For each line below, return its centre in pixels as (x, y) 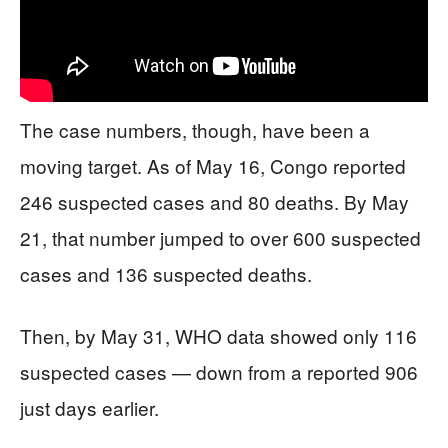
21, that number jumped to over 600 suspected (220, 237)
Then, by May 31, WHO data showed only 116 (218, 335)
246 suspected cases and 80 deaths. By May (214, 201)
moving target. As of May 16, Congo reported (213, 165)
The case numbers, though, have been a (195, 129)
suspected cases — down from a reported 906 (219, 371)
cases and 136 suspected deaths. (166, 273)
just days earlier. (89, 407)
